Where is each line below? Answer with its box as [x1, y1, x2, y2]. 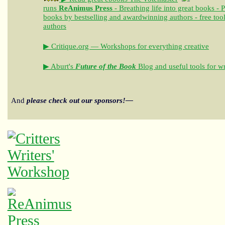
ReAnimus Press [59, 3, 113, 12]
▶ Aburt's [43, 62, 75, 70]
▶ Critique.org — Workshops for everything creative [43, 42, 209, 50]
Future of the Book [75, 62, 136, 70]
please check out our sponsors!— [27, 96, 133, 104]
